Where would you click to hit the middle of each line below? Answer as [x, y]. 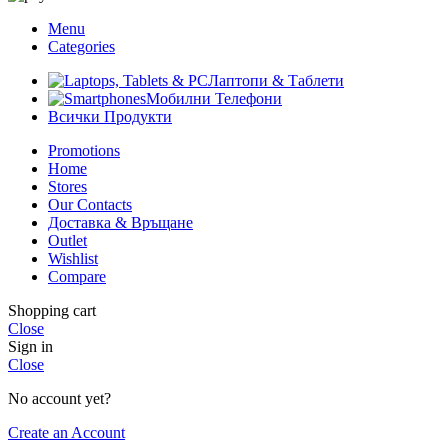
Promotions [84, 151]
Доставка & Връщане [120, 223]
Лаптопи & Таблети [276, 81]
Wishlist [73, 259]
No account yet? [59, 399]
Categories [81, 47]
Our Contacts [90, 205]
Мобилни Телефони [214, 99]
